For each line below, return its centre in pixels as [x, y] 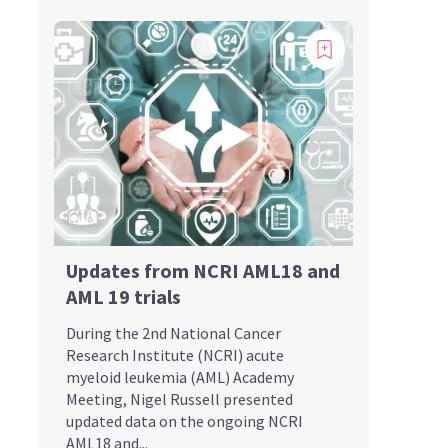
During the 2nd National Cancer [173, 332]
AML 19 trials [123, 296]
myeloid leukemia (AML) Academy [179, 376]
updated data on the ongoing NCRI [184, 420]
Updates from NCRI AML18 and [202, 270]
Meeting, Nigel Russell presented [179, 398]
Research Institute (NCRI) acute [174, 354]
